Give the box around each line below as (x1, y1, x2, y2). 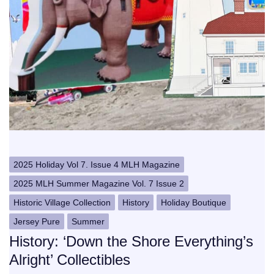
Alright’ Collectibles (9, 251, 130, 268)
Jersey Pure (13, 217, 60, 227)
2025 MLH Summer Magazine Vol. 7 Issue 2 (13, 179, 184, 189)
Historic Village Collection (13, 198, 111, 208)
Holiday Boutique (161, 198, 226, 208)
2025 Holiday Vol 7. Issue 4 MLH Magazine (13, 160, 180, 170)
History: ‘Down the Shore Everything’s (9, 233, 253, 250)
